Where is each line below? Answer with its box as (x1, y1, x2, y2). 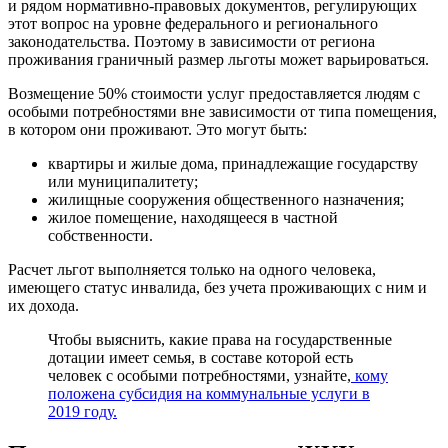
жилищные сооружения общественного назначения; (48, 191, 404, 209)
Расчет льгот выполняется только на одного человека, (8, 261, 376, 279)
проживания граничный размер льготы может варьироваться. (8, 51, 429, 69)
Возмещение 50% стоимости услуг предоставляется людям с (8, 85, 420, 103)
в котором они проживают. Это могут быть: (8, 121, 307, 139)
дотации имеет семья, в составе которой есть (48, 349, 353, 367)
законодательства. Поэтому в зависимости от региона (8, 33, 375, 51)
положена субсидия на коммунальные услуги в (48, 385, 370, 403)
